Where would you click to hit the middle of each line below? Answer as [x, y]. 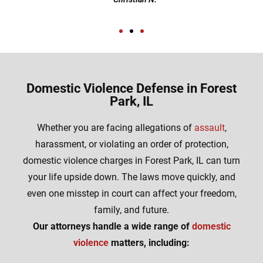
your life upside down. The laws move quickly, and [131, 177]
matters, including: [149, 243]
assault [209, 128]
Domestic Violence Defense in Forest [131, 89]
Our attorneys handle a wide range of [112, 227]
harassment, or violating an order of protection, [131, 144]
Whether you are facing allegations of [115, 128]
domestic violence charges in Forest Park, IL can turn [131, 161]
